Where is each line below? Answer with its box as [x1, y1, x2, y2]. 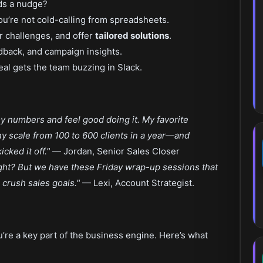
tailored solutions [95, 30, 169, 41]
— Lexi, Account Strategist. [80, 177, 194, 188]
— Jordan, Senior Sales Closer [50, 146, 180, 157]
